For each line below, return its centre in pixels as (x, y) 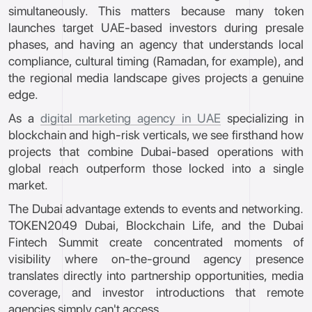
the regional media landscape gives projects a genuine (156, 78)
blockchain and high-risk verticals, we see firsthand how (156, 135)
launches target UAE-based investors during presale (156, 28)
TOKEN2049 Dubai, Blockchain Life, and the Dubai (156, 225)
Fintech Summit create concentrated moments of (156, 242)
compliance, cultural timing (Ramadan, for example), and (156, 61)
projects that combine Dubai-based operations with (156, 151)
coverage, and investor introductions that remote (156, 292)
